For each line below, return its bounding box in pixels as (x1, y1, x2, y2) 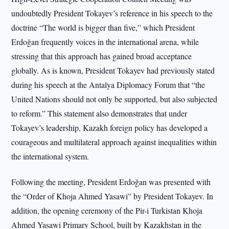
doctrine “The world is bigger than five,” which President (11, 22, 195, 33)
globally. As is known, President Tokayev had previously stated (11, 65, 215, 76)
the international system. (11, 151, 89, 162)
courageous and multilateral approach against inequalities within (11, 136, 217, 147)
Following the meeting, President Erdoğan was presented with (11, 176, 211, 187)
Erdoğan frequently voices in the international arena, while (11, 36, 199, 47)
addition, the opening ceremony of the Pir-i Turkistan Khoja (11, 205, 203, 216)
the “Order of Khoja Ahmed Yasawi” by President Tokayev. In (11, 191, 214, 201)
